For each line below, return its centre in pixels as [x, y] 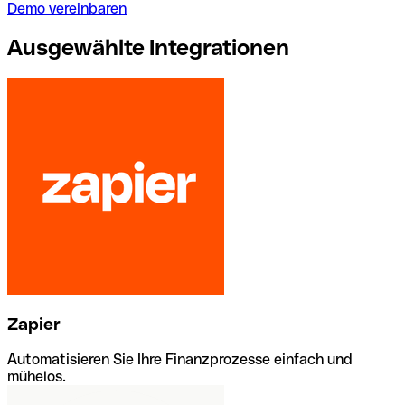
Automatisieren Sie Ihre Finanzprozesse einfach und [180, 359]
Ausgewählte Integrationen [148, 47]
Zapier [34, 325]
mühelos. [37, 376]
